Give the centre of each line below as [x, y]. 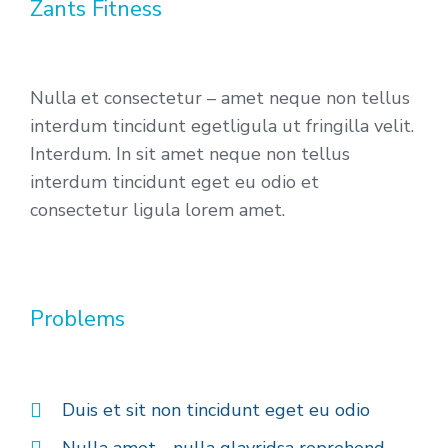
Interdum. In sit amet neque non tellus [190, 153]
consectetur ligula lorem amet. [157, 209]
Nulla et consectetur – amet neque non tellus [220, 97]
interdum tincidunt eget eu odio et [174, 181]
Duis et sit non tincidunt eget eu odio [216, 409]
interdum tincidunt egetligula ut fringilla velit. [222, 125]
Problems [77, 318]
